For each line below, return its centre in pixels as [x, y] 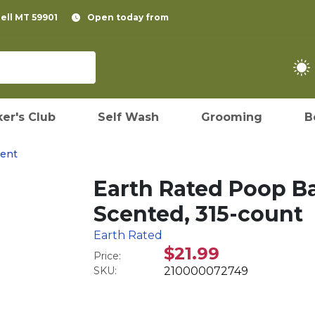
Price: [108, 256]
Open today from [128, 17]
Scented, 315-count [199, 214]
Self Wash [128, 117]
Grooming [232, 117]
